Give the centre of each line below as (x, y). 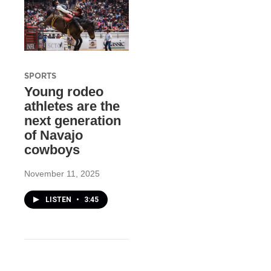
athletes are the (72, 106)
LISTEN (59, 199)
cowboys (52, 149)
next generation (73, 120)
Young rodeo (64, 91)
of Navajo (54, 135)
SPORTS (40, 75)
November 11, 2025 (62, 173)
